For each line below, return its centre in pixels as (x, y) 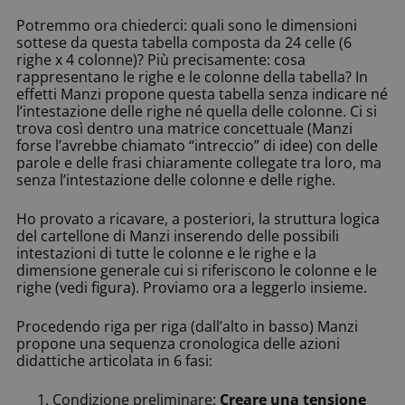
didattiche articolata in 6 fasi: (114, 361)
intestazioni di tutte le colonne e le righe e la (166, 254)
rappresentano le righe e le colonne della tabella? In (192, 77)
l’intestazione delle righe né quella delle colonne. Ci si (197, 112)
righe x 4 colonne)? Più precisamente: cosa (161, 60)
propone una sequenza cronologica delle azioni (178, 344)
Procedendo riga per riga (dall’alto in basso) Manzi (187, 327)
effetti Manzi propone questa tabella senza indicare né (202, 94)
